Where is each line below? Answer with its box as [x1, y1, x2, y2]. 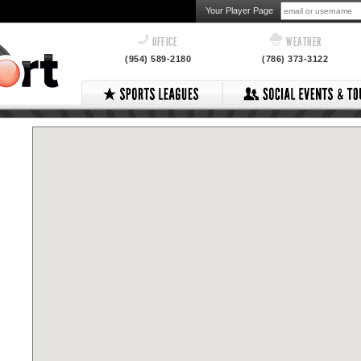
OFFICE [150, 35, 178, 49]
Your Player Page [205, 6, 273, 15]
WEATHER [284, 35, 322, 49]
